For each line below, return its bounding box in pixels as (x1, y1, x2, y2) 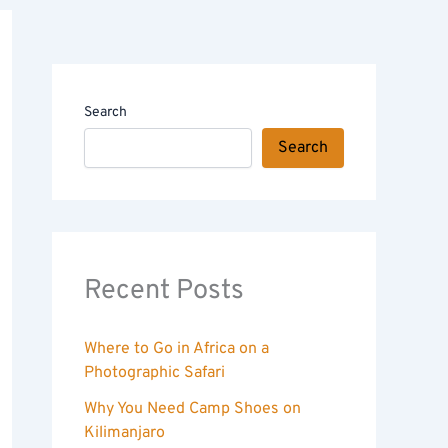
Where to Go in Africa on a (83, 339, 269, 360)
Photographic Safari (83, 363, 225, 384)
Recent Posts (83, 274, 244, 308)
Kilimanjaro (83, 423, 165, 444)
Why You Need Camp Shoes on (83, 399, 301, 420)
